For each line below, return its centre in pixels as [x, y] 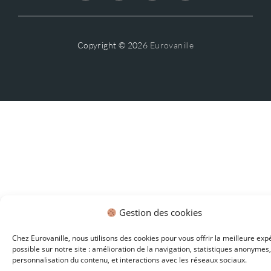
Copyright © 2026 [113, 45]
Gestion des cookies [160, 212]
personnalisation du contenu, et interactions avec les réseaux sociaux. [129, 260]
